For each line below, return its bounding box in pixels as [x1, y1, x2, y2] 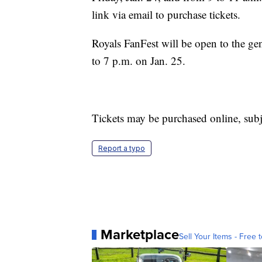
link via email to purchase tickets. [92, 7, 240, 22]
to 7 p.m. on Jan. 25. [92, 53, 185, 68]
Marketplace [101, 224, 179, 246]
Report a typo [98, 144, 145, 153]
